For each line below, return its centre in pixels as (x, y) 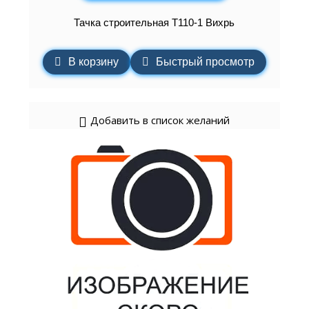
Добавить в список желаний (160, 120)
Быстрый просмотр (205, 61)
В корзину (93, 61)
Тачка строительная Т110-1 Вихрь (154, 23)
